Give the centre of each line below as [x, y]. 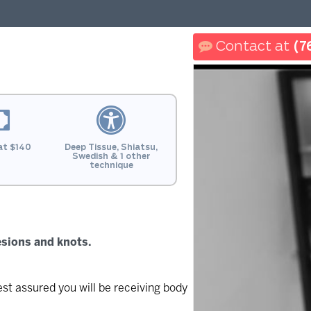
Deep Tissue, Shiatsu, [111, 147]
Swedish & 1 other [111, 156]
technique [111, 165]
